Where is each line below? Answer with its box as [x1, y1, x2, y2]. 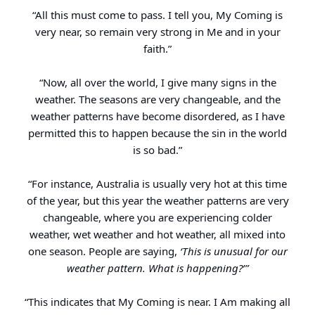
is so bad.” [133, 143, 182, 157]
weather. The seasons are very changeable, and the [34, 92, 281, 107]
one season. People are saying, [27, 244, 180, 259]
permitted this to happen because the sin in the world [28, 126, 287, 141]
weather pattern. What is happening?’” [67, 261, 248, 276]
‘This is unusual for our [179, 244, 288, 259]
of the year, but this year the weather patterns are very [26, 193, 289, 208]
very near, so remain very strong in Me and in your [34, 25, 281, 39]
